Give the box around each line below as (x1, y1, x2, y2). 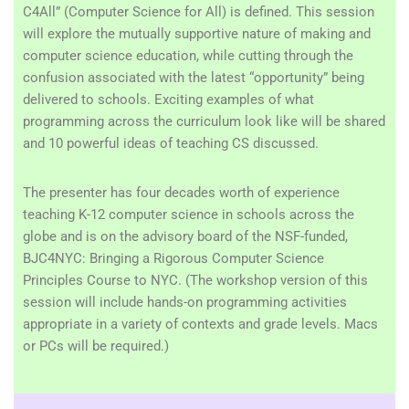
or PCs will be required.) (23, 338, 169, 354)
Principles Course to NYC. (23, 272, 185, 288)
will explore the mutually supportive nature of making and (23, 26, 371, 42)
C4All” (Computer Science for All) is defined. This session (23, 4, 374, 20)
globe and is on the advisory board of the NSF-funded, (23, 228, 348, 245)
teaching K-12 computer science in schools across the (23, 206, 354, 223)
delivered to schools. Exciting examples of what (23, 91, 314, 108)
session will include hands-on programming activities (23, 294, 347, 310)
